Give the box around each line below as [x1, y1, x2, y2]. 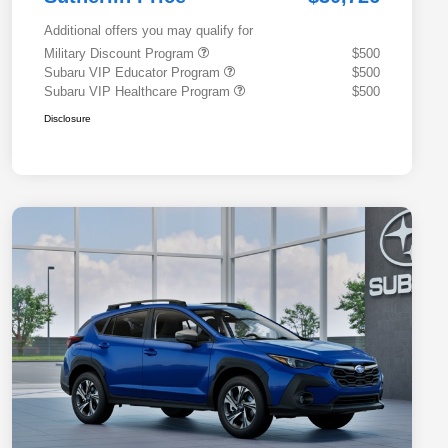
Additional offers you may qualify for [44, 23, 253, 39]
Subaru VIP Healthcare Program [44, 84, 234, 100]
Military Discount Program [44, 46, 198, 62]
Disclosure [44, 113, 91, 125]
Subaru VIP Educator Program [44, 65, 224, 81]
